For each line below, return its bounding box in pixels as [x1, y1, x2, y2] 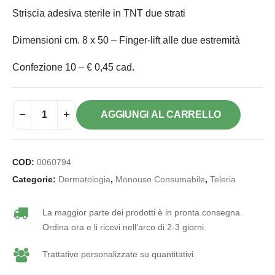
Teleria [210, 174, 236, 184]
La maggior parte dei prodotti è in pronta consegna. [42, 207, 242, 217]
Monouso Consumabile [115, 174, 205, 184]
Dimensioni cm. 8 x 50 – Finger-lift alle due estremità [12, 34, 240, 45]
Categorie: [12, 174, 58, 184]
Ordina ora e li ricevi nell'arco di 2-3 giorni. [42, 222, 206, 232]
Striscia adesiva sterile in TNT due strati [12, 7, 185, 18]
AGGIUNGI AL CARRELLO [101, 109, 222, 120]
